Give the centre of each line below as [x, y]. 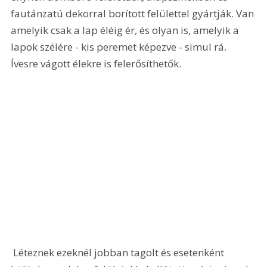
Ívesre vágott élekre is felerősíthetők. [96, 64]
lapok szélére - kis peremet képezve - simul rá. [120, 47]
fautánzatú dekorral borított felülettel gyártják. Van [134, 14]
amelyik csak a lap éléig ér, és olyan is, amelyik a [126, 30]
